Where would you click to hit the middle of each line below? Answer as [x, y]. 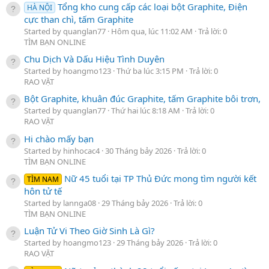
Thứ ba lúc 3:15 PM [150, 71]
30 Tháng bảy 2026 [138, 150]
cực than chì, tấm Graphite [79, 19]
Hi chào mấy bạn [59, 138]
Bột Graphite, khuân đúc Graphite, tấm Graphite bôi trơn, [142, 99]
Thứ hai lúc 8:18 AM [146, 111]
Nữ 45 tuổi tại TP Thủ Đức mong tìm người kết [161, 178]
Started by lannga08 [60, 203]
